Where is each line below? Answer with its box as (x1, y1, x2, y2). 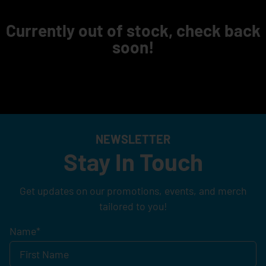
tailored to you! (99, 199, 167, 213)
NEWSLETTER (96, 132, 170, 147)
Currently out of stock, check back (5, 20, 261, 41)
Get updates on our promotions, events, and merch (20, 184, 246, 198)
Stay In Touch (63, 147, 203, 176)
